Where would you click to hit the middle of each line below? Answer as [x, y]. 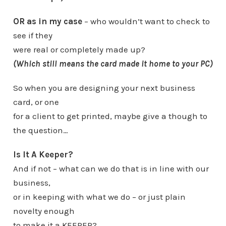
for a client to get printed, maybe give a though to [110, 116]
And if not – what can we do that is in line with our [111, 168]
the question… [40, 130]
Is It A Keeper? [43, 154]
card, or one [36, 102]
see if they [33, 35]
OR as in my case [47, 21]
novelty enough [44, 211]
